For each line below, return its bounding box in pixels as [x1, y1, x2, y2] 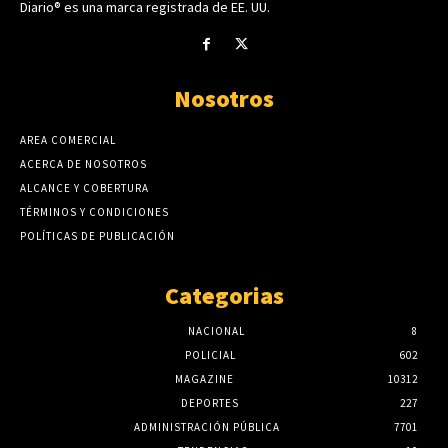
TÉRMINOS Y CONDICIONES [20, 204, 169, 219]
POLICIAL [184, 347, 236, 362]
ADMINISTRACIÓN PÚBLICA [134, 419, 280, 434]
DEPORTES [181, 395, 239, 410]
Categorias [164, 279, 284, 311]
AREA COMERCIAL [20, 132, 116, 147]
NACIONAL [187, 323, 245, 338]
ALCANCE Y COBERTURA [20, 180, 149, 195]
